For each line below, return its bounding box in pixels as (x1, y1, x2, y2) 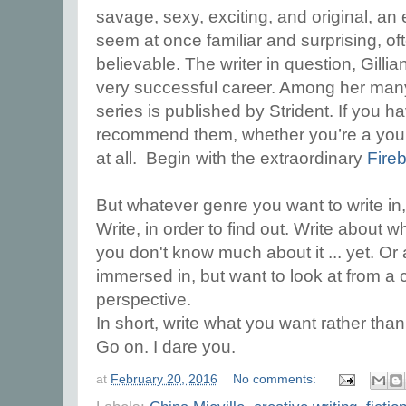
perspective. (96, 290, 191, 309)
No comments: (233, 372, 321, 386)
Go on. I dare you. (96, 337, 236, 356)
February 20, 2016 (111, 372, 217, 386)
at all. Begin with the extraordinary (96, 149, 367, 168)
